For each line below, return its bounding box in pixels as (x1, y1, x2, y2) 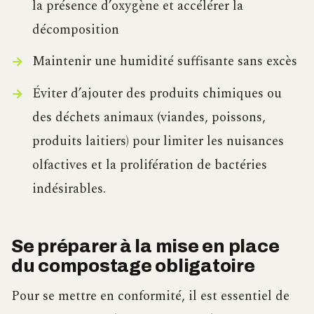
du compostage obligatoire (11, 256, 255, 275)
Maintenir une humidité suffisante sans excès (32, 51, 297, 72)
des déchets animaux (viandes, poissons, (32, 107, 266, 128)
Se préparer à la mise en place (11, 236, 280, 256)
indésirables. (32, 178, 106, 199)
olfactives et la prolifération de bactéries (32, 154, 267, 175)
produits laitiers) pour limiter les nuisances (32, 130, 284, 151)
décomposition (32, 20, 119, 41)
